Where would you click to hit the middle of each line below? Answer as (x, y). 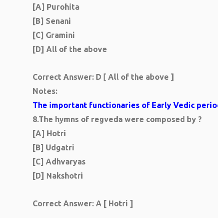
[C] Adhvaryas (59, 162)
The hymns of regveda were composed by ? (120, 119)
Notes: (45, 91)
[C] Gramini (54, 35)
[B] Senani (52, 21)
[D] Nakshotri (58, 176)
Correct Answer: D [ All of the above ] (103, 77)
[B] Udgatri (54, 147)
